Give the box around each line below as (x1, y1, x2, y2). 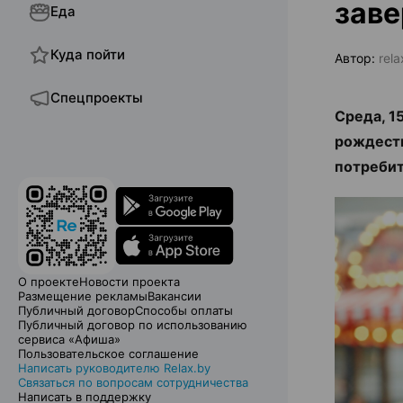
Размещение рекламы (18, 289, 148, 303)
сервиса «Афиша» (18, 332, 121, 346)
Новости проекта (79, 274, 180, 289)
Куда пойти (50, 46, 125, 63)
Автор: (335, 50, 379, 66)
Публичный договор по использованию (18, 318, 247, 332)
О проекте (18, 274, 79, 289)
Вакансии (148, 289, 201, 303)
